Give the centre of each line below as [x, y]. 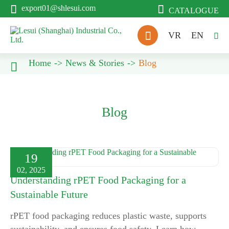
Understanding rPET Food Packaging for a [98, 180]
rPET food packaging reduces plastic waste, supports [108, 216]
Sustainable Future [49, 194]
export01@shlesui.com [59, 8]
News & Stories [95, 63]
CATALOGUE [194, 10]
